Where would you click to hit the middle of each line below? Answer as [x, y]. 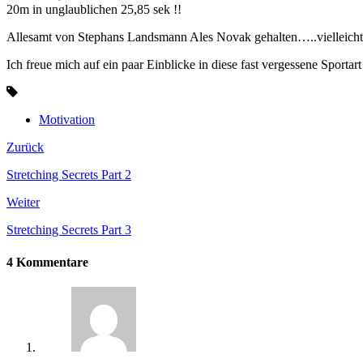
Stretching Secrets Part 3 [69, 230]
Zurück [25, 147]
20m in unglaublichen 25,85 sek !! [94, 10]
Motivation [67, 120]
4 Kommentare [47, 262]
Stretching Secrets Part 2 [69, 175]
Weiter [23, 203]
